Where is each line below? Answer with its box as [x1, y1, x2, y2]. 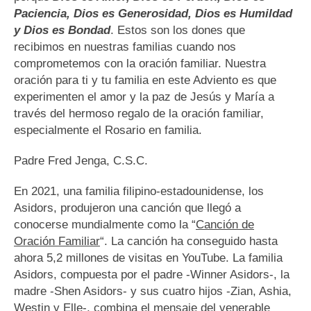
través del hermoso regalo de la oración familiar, [14, 107, 264, 121]
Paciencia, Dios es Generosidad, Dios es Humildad [14, 7, 292, 21]
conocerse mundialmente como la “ [14, 218, 196, 232]
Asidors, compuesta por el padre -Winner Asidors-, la [14, 268, 289, 282]
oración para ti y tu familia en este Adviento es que [14, 74, 276, 87]
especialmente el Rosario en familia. [14, 124, 202, 137]
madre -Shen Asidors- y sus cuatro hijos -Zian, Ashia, [14, 285, 292, 299]
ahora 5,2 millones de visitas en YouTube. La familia [14, 251, 283, 265]
